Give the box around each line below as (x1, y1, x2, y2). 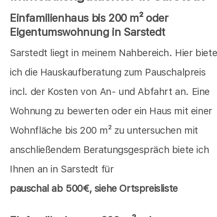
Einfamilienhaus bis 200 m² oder (10, 11, 169, 24)
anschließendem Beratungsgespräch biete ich (10, 144, 209, 156)
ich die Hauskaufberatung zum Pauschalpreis (10, 66, 206, 78)
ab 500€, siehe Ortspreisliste (51, 183, 178, 195)
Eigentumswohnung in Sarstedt (10, 25, 165, 38)
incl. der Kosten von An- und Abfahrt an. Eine (10, 86, 210, 98)
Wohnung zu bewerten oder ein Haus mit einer (10, 105, 212, 117)
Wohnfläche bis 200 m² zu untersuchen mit (10, 124, 199, 137)
